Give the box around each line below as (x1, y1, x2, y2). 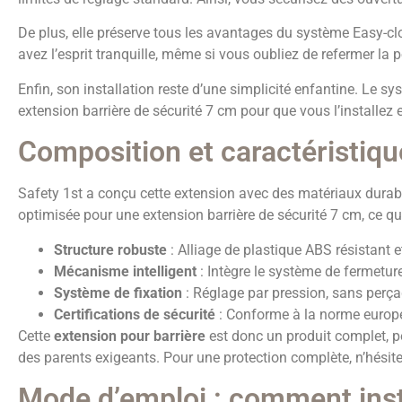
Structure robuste (54, 240, 167, 258)
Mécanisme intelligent (54, 262, 197, 280)
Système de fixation (54, 284, 182, 301)
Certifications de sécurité (54, 305, 215, 323)
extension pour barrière (54, 327, 205, 345)
